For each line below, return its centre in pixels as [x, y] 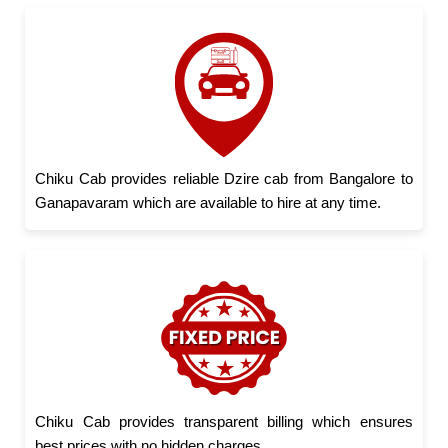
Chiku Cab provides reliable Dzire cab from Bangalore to [224, 178]
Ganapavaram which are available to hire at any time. [208, 202]
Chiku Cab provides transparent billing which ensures [224, 421]
